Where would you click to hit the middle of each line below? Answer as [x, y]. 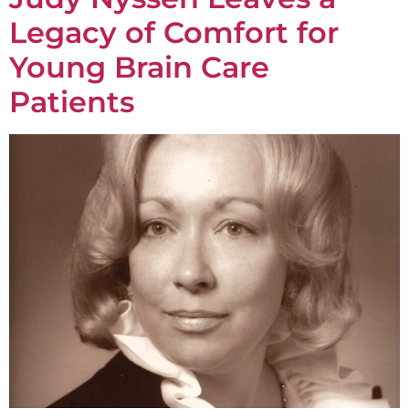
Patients [72, 102]
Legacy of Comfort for [174, 33]
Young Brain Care [139, 68]
